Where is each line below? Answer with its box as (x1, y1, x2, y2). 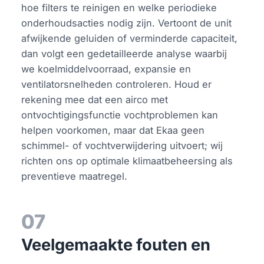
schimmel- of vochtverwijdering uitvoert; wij (21, 139, 223, 151)
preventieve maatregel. (21, 170, 128, 182)
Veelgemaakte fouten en (21, 235, 211, 255)
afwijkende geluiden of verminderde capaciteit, (21, 32, 238, 44)
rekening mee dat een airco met (21, 93, 169, 105)
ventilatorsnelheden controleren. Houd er (21, 78, 212, 90)
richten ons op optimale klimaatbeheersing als (21, 154, 233, 167)
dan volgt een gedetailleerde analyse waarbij (21, 47, 227, 60)
